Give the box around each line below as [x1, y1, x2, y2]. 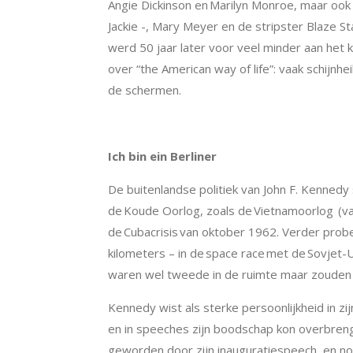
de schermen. [108, 82, 181, 98]
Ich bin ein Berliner [108, 148, 217, 164]
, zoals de [200, 203, 254, 218]
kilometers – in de [108, 245, 206, 261]
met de [265, 245, 307, 261]
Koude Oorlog [124, 203, 200, 218]
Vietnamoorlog [254, 203, 333, 218]
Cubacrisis [124, 224, 178, 240]
